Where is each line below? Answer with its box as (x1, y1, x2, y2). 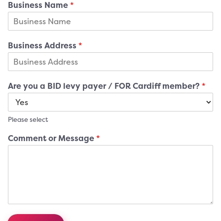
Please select (8, 114, 48, 124)
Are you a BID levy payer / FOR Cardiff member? (8, 80, 202, 91)
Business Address (8, 39, 78, 51)
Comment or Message (8, 132, 96, 144)
